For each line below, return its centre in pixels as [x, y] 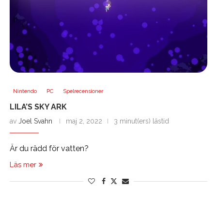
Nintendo [25, 92]
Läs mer [23, 165]
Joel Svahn [35, 121]
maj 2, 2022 [84, 121]
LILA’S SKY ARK [38, 107]
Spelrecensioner [83, 92]
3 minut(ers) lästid [141, 121]
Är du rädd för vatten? [49, 149]
